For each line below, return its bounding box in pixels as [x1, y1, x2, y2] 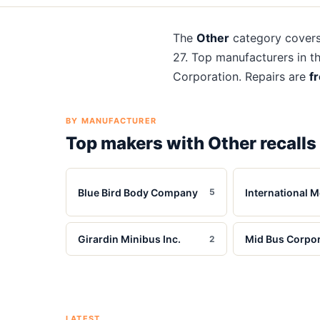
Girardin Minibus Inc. [78, 233, 181, 245]
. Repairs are [239, 69, 309, 84]
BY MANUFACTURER [66, 116, 156, 126]
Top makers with [66, 133, 208, 154]
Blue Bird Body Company [78, 186, 198, 199]
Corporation [173, 69, 239, 84]
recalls [256, 133, 316, 154]
